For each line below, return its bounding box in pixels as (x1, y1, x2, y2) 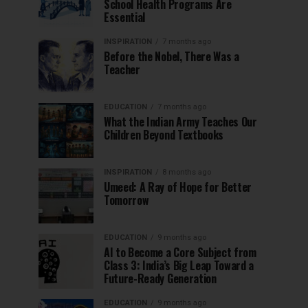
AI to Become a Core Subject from (104, 244, 256, 261)
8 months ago (162, 168, 211, 177)
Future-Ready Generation (104, 270, 217, 287)
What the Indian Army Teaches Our (104, 113, 257, 131)
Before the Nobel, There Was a (104, 48, 239, 65)
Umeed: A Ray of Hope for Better (104, 179, 252, 196)
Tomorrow (104, 192, 149, 209)
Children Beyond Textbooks (104, 126, 223, 144)
